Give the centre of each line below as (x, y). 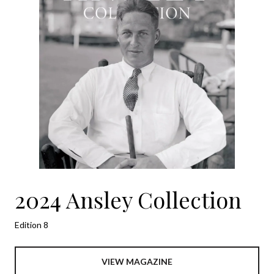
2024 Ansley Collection (128, 200)
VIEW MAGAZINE (137, 262)
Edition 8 (31, 225)
